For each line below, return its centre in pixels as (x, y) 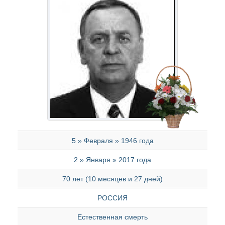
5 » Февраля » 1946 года (113, 141)
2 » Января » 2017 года (113, 160)
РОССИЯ (113, 198)
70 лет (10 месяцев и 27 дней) (113, 179)
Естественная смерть (113, 217)
